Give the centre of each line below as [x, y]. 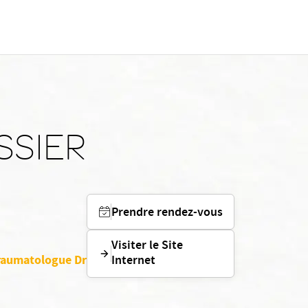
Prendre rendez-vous [167, 213]
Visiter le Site [147, 246]
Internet [133, 261]
